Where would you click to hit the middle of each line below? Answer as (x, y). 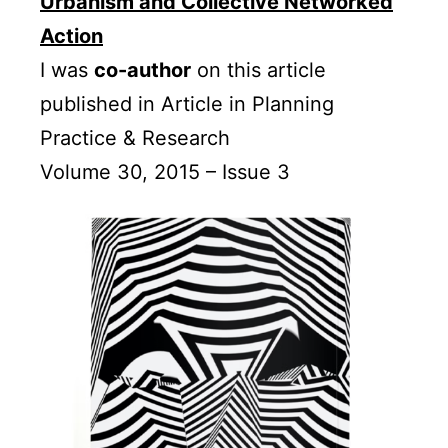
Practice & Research (135, 138)
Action (71, 36)
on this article (258, 70)
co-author (142, 70)
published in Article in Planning (187, 104)
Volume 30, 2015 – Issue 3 (165, 172)
